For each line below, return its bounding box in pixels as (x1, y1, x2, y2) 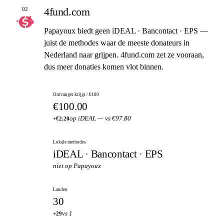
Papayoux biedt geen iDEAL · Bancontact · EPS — (44, 26, 208, 35)
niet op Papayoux (53, 162, 101, 169)
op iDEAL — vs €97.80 (69, 114, 131, 122)
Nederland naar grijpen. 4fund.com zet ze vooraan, (44, 50, 204, 59)
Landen (53, 186, 67, 192)
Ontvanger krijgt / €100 (53, 91, 99, 97)
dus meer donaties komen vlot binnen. (44, 62, 163, 71)
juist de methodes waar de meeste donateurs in (44, 38, 189, 47)
